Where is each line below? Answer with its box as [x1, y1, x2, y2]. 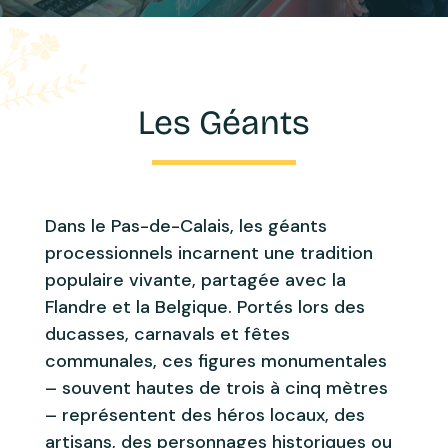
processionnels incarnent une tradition [44, 240, 373, 265]
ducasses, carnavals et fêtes [44, 321, 290, 346]
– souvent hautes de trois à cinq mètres [44, 375, 388, 400]
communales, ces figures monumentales [44, 348, 387, 373]
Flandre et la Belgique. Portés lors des [44, 294, 365, 319]
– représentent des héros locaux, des [44, 402, 365, 427]
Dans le [44, 213, 111, 238]
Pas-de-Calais [110, 213, 230, 238]
